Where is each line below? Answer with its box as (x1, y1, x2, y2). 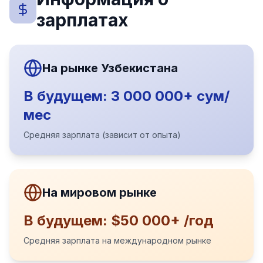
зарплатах (36, 9, 128, 31)
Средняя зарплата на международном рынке (23, 235, 211, 245)
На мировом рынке (42, 186, 157, 200)
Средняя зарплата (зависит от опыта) (23, 130, 181, 140)
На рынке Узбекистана (42, 61, 178, 75)
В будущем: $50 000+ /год (23, 212, 214, 229)
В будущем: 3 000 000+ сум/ (23, 87, 230, 104)
